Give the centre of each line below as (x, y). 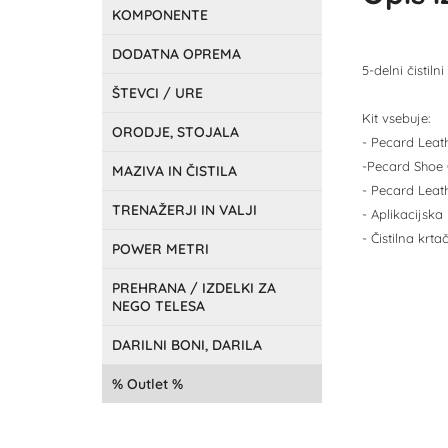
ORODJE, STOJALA (175, 132)
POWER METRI (160, 249)
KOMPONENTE (160, 15)
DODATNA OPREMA (176, 54)
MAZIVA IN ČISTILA (174, 171)
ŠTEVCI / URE (157, 93)
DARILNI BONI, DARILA (187, 345)
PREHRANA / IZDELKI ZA (194, 288)
